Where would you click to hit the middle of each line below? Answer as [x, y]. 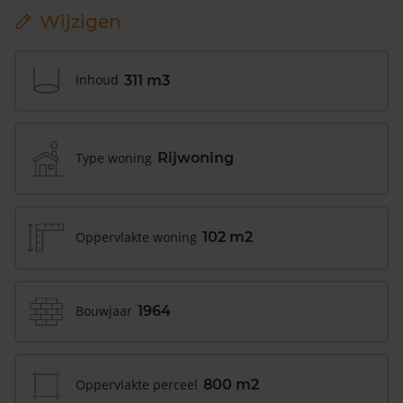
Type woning [114, 157]
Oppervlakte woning [136, 237]
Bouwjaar [104, 310]
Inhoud [97, 80]
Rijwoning [196, 158]
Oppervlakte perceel [137, 384]
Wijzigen [81, 21]
